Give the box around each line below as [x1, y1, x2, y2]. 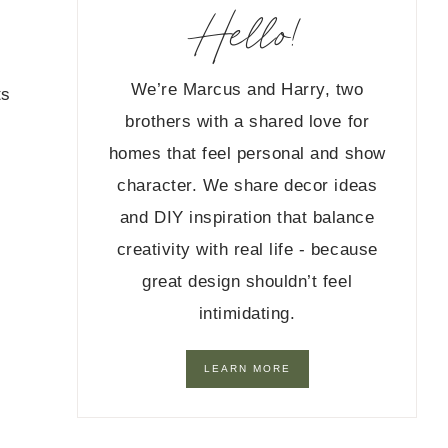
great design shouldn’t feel [142, 272, 353, 292]
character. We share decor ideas [117, 176, 378, 196]
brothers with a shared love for [125, 112, 370, 132]
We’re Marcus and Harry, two [130, 80, 364, 100]
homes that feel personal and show [108, 144, 386, 164]
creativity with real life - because [116, 240, 378, 260]
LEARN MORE [203, 363, 291, 375]
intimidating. [198, 304, 296, 324]
